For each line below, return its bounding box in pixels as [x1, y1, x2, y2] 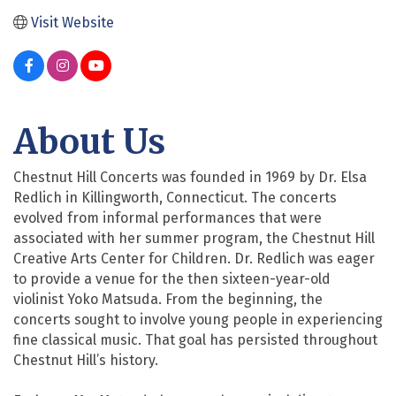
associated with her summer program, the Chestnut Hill [13, 229, 375, 247]
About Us [13, 120, 165, 163]
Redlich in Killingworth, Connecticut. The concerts [13, 188, 337, 206]
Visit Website [31, 13, 114, 31]
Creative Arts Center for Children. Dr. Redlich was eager [13, 249, 375, 267]
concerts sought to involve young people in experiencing [13, 310, 383, 328]
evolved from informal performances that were [13, 209, 322, 226]
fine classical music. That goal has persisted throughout [13, 331, 377, 348]
